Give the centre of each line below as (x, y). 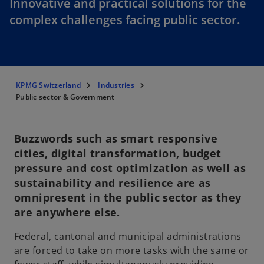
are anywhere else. (67, 212)
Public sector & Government (65, 97)
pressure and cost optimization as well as (130, 168)
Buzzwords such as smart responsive (116, 139)
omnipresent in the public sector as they (128, 198)
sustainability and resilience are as (113, 183)
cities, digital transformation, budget (118, 154)
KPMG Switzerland (48, 85)
